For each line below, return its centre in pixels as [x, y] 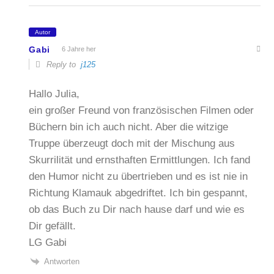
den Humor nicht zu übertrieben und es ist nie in [139, 176]
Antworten [62, 261]
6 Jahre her [79, 49]
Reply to [63, 65]
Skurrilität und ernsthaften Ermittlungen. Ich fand [140, 160]
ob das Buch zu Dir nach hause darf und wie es [137, 209]
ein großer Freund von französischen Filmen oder [142, 110]
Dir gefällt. [53, 226]
